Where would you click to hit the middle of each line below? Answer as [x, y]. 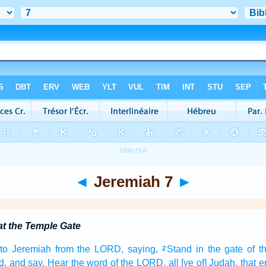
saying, [142, 249]
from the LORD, [89, 249]
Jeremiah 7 [133, 182]
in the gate [219, 249]
